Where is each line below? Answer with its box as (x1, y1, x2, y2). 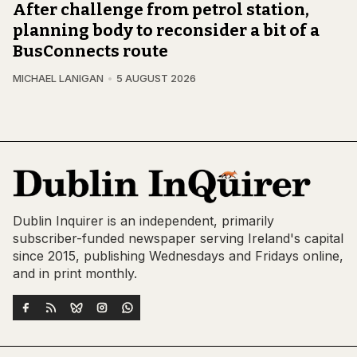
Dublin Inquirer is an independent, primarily (13, 213, 274, 229)
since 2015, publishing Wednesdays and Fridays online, (13, 248, 343, 265)
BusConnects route (13, 41, 168, 61)
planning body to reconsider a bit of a (13, 20, 320, 40)
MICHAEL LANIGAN (13, 72, 104, 84)
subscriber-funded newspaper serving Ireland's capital (13, 230, 343, 247)
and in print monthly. (13, 265, 137, 282)
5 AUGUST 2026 (116, 72, 196, 84)
